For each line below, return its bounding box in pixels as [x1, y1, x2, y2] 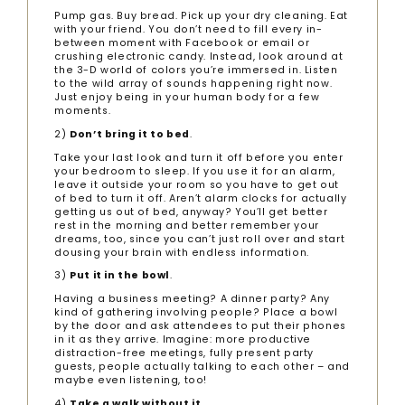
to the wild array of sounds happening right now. [54, 76, 333, 90]
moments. [54, 103, 111, 118]
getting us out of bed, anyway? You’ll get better [54, 204, 328, 219]
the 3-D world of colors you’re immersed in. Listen [54, 62, 338, 77]
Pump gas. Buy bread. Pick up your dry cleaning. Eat [54, 8, 349, 23]
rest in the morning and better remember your [54, 218, 319, 232]
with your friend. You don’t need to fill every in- [54, 22, 323, 36]
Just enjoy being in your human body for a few [54, 89, 320, 104]
